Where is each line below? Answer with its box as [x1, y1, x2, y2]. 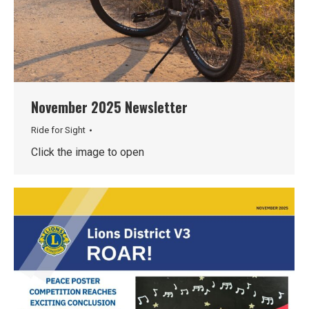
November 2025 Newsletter [31, 96, 188, 117]
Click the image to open [31, 145, 144, 159]
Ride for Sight [31, 124, 86, 135]
